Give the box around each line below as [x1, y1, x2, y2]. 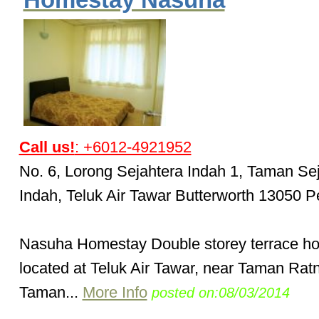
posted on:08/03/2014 [151, 285, 290, 301]
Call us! [19, 138, 75, 157]
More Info [82, 283, 147, 302]
